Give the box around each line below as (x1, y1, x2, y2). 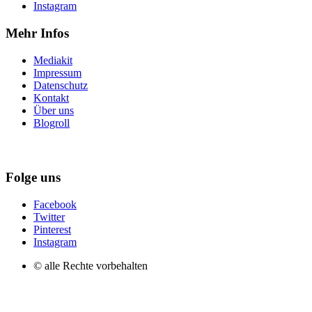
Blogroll (33, 116, 70, 129)
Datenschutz (33, 79, 88, 91)
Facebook (33, 198, 77, 211)
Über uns (33, 104, 74, 116)
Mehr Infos (6, 26, 69, 41)
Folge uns (6, 170, 61, 185)
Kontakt (33, 91, 69, 104)
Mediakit (33, 54, 72, 66)
